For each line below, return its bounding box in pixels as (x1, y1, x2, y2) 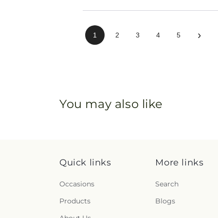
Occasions (59, 180, 94, 189)
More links (155, 157, 204, 168)
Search (155, 180, 179, 189)
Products (59, 197, 91, 206)
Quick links (59, 157, 111, 168)
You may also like (59, 97, 163, 111)
